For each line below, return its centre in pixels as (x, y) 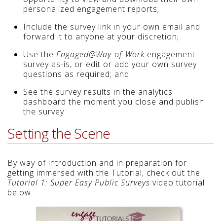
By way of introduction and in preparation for (97, 163)
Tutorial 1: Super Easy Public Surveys (79, 183)
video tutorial (177, 183)
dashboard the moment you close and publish (114, 102)
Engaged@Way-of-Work (100, 55)
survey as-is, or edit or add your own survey (110, 64)
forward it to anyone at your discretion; (101, 37)
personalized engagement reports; (91, 9)
